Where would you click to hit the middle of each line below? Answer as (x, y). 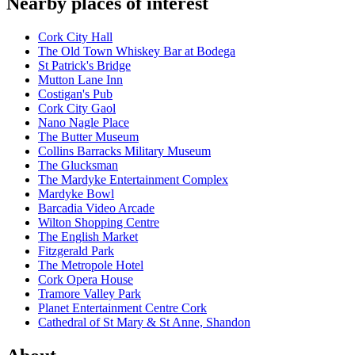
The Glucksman (78, 166)
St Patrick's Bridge (84, 66)
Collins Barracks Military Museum (124, 151)
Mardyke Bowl (76, 194)
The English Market (88, 237)
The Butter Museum (88, 137)
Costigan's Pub (75, 94)
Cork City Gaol (77, 109)
